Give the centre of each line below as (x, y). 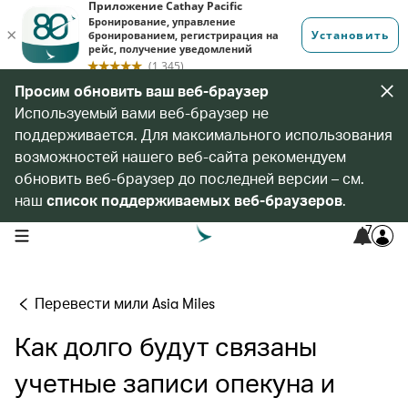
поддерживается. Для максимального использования (204, 134)
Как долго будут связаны (166, 348)
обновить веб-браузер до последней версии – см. (189, 178)
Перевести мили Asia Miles (125, 304)
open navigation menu (71, 234)
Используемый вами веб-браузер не (142, 112)
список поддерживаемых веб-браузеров (194, 200)
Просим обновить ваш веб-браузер (142, 91)
